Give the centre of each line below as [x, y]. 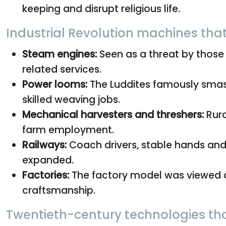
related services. [62, 69]
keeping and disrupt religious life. [101, 9]
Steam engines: [60, 54]
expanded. [48, 160]
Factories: [46, 175]
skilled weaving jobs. [71, 99]
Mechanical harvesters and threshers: [113, 115]
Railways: [44, 145]
